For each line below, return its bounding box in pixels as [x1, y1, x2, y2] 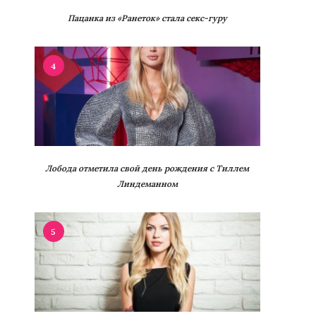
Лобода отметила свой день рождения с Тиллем [45, 162, 250, 174]
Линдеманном [116, 178, 178, 189]
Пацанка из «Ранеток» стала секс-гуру [67, 12, 227, 23]
